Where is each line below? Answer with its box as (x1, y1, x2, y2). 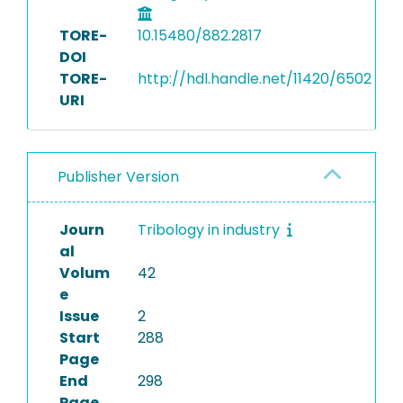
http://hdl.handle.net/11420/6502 (137, 68, 372, 89)
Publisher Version (58, 166, 179, 187)
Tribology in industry (137, 219, 283, 240)
